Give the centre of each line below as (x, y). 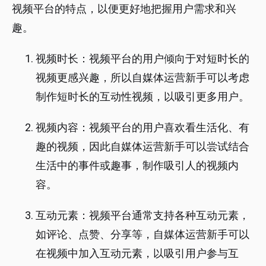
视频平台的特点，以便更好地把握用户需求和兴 (124, 9)
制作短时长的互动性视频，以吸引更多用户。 (142, 97)
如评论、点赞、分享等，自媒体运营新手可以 (142, 235)
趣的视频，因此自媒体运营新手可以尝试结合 (142, 147)
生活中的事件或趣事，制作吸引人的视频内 (137, 166)
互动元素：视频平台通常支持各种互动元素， (142, 216)
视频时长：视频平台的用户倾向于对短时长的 (142, 59)
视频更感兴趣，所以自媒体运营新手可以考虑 (142, 78)
